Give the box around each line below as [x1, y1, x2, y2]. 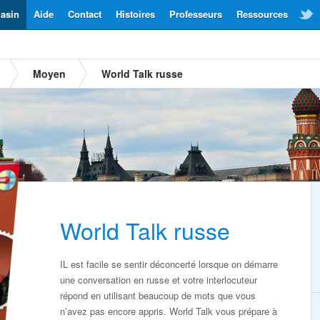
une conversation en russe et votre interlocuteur [60, 273, 257, 286]
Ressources [236, 7, 288, 21]
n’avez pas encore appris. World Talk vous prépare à [60, 304, 277, 318]
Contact [68, 7, 101, 21]
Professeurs [169, 7, 222, 21]
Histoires [116, 7, 155, 21]
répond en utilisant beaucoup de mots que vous [60, 289, 256, 302]
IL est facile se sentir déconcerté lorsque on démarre [60, 257, 278, 271]
